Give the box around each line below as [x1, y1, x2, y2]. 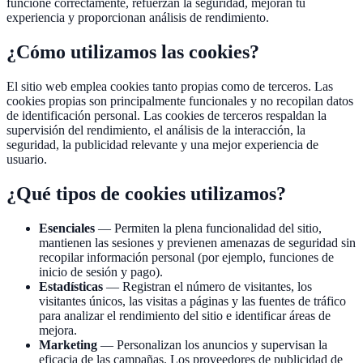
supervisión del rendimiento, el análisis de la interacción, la [6, 123, 305, 138]
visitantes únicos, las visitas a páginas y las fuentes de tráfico [39, 294, 346, 308]
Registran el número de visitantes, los [122, 280, 312, 293]
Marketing [39, 338, 97, 352]
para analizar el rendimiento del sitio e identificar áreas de [39, 309, 331, 322]
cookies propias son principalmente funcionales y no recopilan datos [6, 94, 353, 109]
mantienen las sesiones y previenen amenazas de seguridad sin [39, 236, 356, 250]
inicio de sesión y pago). [39, 265, 163, 279]
